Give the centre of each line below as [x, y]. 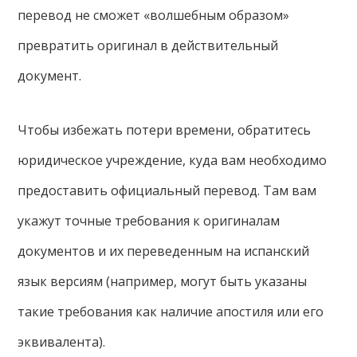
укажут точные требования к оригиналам [149, 221]
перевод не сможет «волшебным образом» [154, 16]
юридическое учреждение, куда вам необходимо [173, 161]
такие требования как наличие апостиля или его [171, 312]
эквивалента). [62, 342]
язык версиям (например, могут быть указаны [163, 282]
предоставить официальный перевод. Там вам [167, 191]
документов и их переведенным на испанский [164, 251]
